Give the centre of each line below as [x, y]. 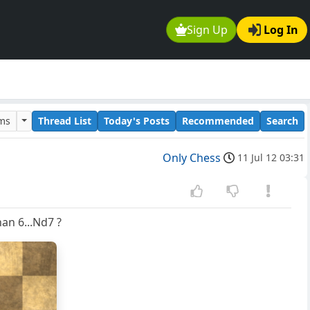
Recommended [218, 120]
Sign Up [208, 30]
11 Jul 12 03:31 [271, 158]
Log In [281, 30]
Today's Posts [137, 120]
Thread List [65, 120]
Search [282, 120]
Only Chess [192, 158]
